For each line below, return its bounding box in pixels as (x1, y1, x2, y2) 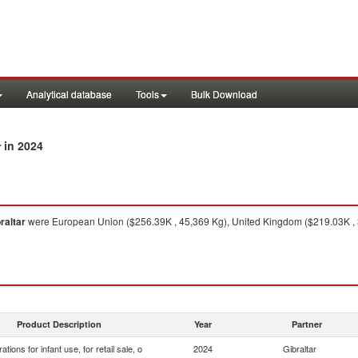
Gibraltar (283, 342, 316, 355)
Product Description (17, 318, 101, 330)
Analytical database (26, 87, 112, 101)
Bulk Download (191, 87, 257, 101)
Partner (292, 318, 322, 330)
